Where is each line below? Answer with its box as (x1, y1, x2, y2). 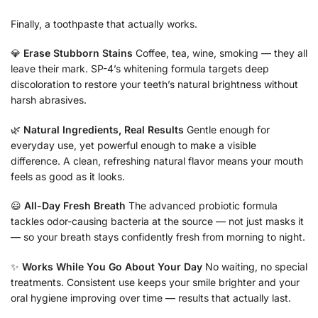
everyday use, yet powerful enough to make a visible (11, 138, 256, 151)
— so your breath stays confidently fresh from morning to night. (11, 231, 305, 243)
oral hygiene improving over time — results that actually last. (11, 291, 291, 304)
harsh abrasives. (11, 94, 87, 106)
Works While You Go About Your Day (22, 260, 202, 273)
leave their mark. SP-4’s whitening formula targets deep (11, 62, 269, 75)
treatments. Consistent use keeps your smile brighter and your (11, 275, 300, 288)
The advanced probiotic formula (126, 199, 278, 212)
